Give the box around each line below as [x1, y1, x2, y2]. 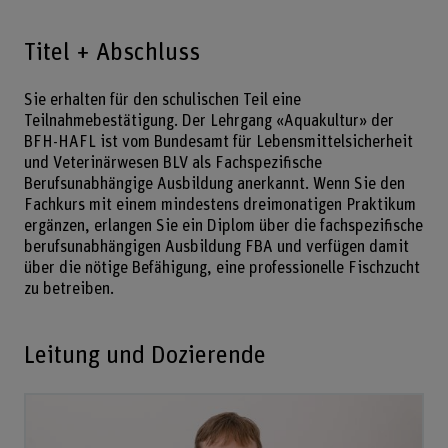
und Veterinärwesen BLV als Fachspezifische [23, 154, 322, 171]
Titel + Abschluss [23, 39, 200, 65]
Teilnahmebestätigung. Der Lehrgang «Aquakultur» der [23, 112, 394, 129]
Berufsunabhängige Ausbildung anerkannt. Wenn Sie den [23, 175, 405, 192]
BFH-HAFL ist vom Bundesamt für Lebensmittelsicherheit [23, 133, 413, 150]
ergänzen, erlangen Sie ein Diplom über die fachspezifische [23, 217, 423, 234]
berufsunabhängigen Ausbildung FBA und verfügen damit [23, 238, 409, 255]
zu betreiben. [23, 280, 114, 297]
